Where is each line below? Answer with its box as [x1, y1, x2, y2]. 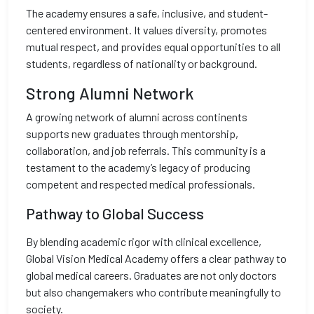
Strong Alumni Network [26, 83, 193, 103]
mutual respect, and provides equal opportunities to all [26, 40, 280, 53]
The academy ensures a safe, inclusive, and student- [26, 6, 268, 20]
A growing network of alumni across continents [26, 110, 247, 123]
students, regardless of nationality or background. [26, 57, 257, 70]
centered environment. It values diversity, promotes [26, 23, 267, 36]
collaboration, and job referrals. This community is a [26, 144, 266, 157]
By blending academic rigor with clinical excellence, [26, 235, 261, 248]
